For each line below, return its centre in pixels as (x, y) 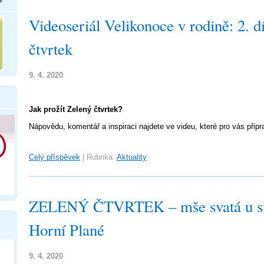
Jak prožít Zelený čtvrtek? (76, 109)
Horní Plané (67, 230)
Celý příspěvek (55, 157)
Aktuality (132, 157)
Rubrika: (101, 157)
